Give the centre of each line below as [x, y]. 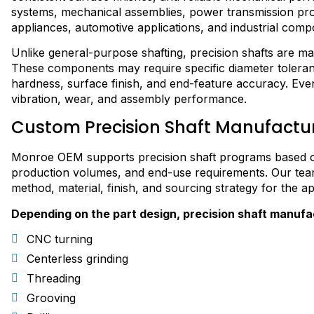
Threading [54, 279]
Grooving [51, 298]
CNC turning [60, 239]
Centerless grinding [77, 259]
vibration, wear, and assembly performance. [129, 99]
